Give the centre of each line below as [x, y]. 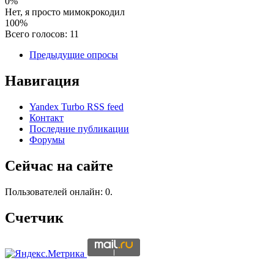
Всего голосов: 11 [42, 34]
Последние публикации [79, 128]
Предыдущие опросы [74, 55]
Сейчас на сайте [59, 165]
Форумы [47, 139]
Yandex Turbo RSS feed [76, 106]
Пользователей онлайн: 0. [59, 191]
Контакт [46, 117]
